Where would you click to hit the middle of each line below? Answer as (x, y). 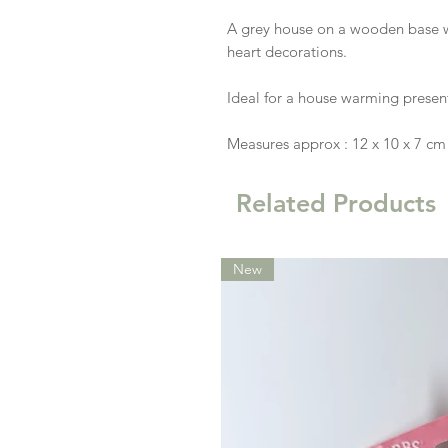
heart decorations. (289, 51)
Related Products (336, 202)
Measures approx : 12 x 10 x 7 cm (336, 143)
